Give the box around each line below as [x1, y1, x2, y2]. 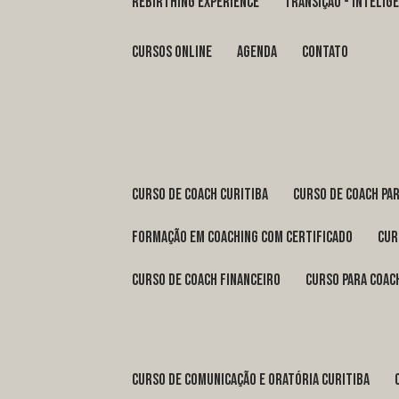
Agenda [243, 43, 278, 62]
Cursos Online [138, 43, 213, 62]
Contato [308, 43, 349, 62]
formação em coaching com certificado [138, 228, 354, 248]
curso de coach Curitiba [138, 185, 269, 205]
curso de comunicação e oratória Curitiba [138, 370, 370, 390]
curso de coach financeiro [138, 271, 281, 290]
